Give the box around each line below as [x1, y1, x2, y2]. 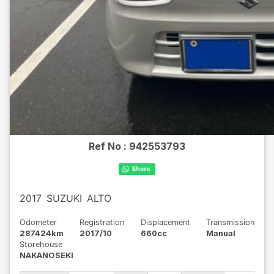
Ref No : [89, 140, 129, 152]
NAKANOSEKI [20, 251, 73, 260]
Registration [80, 218, 125, 227]
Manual [206, 229, 235, 238]
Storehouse [20, 240, 62, 249]
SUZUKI [46, 192, 82, 204]
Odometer [20, 218, 57, 227]
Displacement [140, 218, 190, 227]
